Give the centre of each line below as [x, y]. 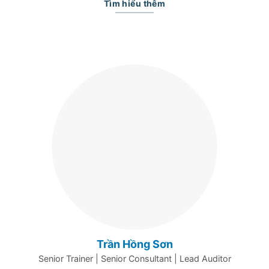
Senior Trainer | [69, 259]
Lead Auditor [205, 259]
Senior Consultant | [140, 259]
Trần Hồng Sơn [134, 244]
